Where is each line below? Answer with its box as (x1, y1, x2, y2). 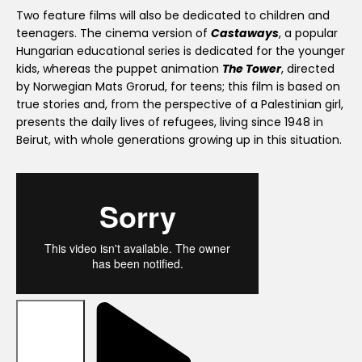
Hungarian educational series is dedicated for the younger (16, 42, 345, 59)
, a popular (279, 24, 338, 41)
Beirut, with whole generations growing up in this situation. (16, 131, 342, 148)
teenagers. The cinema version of (16, 24, 211, 41)
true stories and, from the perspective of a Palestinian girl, (16, 95, 343, 112)
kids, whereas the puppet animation (16, 60, 222, 77)
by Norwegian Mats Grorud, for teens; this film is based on (16, 78, 340, 95)
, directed (281, 60, 335, 77)
